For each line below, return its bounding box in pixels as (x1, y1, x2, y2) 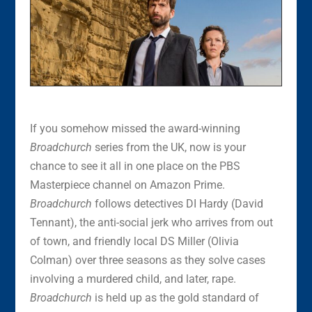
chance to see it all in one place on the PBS (29, 159, 240, 173)
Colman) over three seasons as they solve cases (29, 253, 265, 267)
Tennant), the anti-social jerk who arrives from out (29, 216, 273, 230)
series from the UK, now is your (91, 141, 246, 155)
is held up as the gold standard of (91, 291, 259, 305)
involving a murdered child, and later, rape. (29, 272, 236, 286)
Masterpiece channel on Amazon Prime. (29, 178, 228, 192)
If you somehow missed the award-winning (29, 122, 240, 136)
